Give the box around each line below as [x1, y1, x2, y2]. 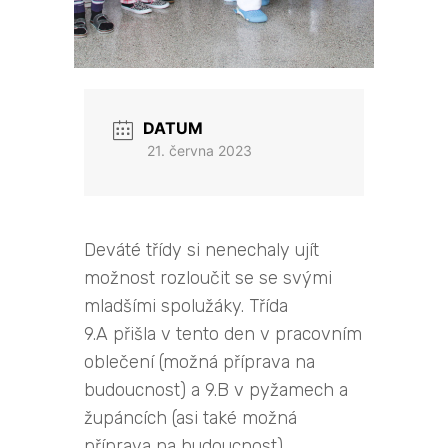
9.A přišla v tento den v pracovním [84, 323, 362, 344]
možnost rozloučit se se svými [84, 267, 332, 288]
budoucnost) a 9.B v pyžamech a [84, 379, 348, 400]
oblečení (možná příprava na [84, 351, 315, 372]
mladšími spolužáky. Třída [84, 295, 288, 316]
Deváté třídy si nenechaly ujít [84, 239, 319, 260]
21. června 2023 [147, 142, 252, 159]
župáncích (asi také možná [84, 407, 297, 428]
